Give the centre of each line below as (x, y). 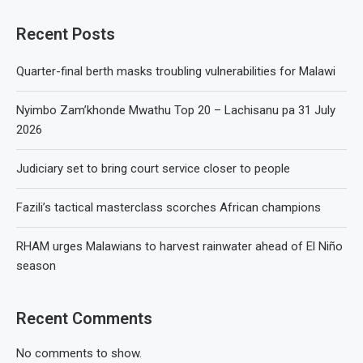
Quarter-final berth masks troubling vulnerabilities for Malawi (176, 71)
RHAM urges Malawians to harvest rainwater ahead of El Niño (179, 246)
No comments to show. (79, 353)
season (36, 266)
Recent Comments (84, 318)
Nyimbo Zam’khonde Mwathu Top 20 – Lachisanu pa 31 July (176, 110)
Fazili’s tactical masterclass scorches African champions (169, 207)
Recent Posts (66, 34)
